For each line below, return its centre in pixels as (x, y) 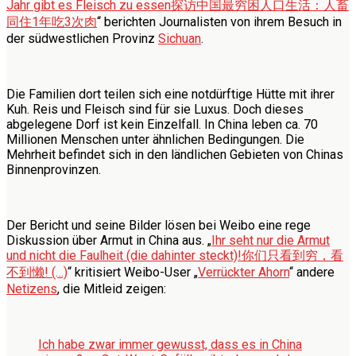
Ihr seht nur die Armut (271, 240)
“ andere (312, 272)
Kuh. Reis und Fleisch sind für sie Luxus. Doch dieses (155, 109)
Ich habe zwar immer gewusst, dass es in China (170, 344)
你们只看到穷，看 (292, 255)
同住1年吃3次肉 (52, 21)
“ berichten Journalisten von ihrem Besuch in (219, 21)
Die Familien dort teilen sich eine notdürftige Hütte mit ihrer (170, 94)
